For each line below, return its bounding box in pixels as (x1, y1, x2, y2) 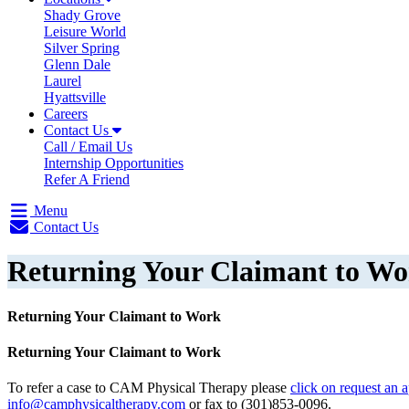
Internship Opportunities (44, 155, 184, 171)
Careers (44, 106, 88, 121)
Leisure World (44, 24, 126, 39)
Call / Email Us (44, 139, 132, 154)
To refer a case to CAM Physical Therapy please (7, 380, 290, 396)
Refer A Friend (44, 172, 130, 187)
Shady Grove (44, 7, 121, 23)
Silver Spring (44, 40, 120, 56)
